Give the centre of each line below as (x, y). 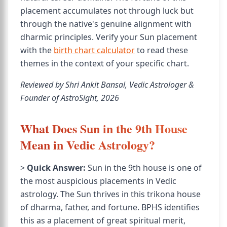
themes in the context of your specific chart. (105, 63)
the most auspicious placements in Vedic (98, 181)
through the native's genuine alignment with (106, 24)
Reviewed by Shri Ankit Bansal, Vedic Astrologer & (107, 85)
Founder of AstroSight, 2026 (70, 98)
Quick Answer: (56, 168)
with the (37, 50)
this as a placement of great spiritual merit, (103, 220)
